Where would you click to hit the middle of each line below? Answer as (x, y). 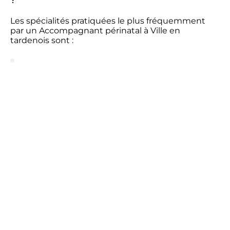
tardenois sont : (42, 40)
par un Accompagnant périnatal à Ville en (95, 31)
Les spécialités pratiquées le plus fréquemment (108, 21)
